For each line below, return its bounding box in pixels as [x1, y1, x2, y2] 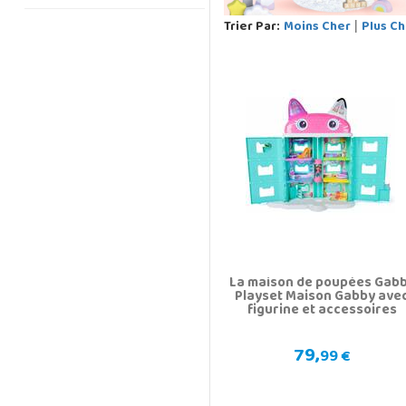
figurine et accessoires [246, 296, 397, 324]
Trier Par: [223, 14, 280, 41]
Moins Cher [283, 14, 351, 41]
